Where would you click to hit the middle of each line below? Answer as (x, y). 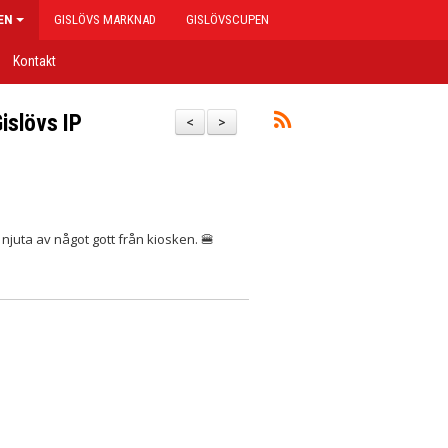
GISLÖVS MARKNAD (105, 19)
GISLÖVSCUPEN (227, 19)
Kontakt (34, 61)
